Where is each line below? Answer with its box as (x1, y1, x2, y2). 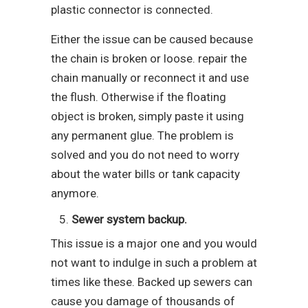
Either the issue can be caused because (51, 32, 253, 47)
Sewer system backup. (71, 212, 187, 227)
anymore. (51, 186, 99, 201)
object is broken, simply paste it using (51, 109, 244, 124)
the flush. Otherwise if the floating (51, 90, 226, 104)
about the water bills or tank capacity (51, 167, 240, 181)
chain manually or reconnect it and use (51, 71, 249, 85)
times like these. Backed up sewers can (51, 275, 252, 289)
